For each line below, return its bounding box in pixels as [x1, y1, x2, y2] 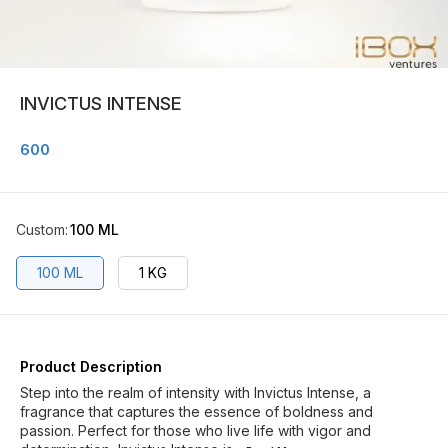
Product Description [20, 358, 162, 375]
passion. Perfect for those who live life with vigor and [20, 422, 371, 439]
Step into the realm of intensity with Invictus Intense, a [20, 384, 371, 401]
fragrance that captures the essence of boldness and [20, 403, 373, 420]
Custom [16, 221, 65, 238]
